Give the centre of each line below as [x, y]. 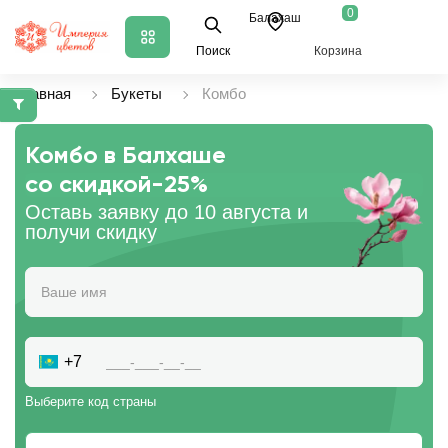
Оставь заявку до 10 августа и [166, 212]
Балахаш [275, 18]
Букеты [136, 93]
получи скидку [91, 232]
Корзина [337, 51]
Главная [43, 93]
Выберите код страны [90, 401]
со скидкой [88, 185]
